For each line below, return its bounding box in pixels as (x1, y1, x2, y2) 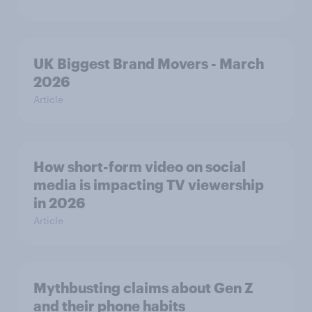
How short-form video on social (33, 158, 246, 175)
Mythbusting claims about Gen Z (33, 279, 253, 297)
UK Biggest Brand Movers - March (33, 55, 264, 72)
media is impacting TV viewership (33, 176, 264, 194)
